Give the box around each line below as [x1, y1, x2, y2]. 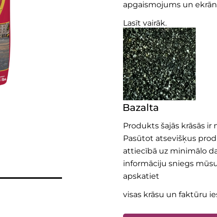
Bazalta [123, 102, 159, 113]
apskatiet [123, 171, 159, 181]
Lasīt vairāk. [123, 18, 167, 28]
